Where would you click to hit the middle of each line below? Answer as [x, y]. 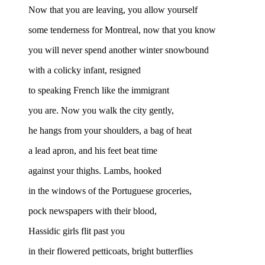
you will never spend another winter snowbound [119, 50]
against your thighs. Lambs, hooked [95, 171]
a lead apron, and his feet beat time [93, 151]
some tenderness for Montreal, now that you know [122, 30]
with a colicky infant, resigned [85, 70]
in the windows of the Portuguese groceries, [110, 191]
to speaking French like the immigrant [99, 91]
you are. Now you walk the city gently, [101, 111]
